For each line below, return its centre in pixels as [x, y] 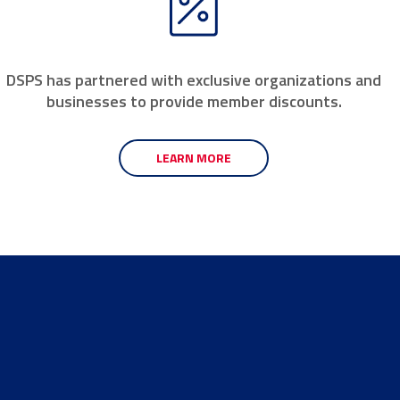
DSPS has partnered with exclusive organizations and [194, 79]
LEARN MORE [194, 157]
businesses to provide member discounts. [194, 101]
